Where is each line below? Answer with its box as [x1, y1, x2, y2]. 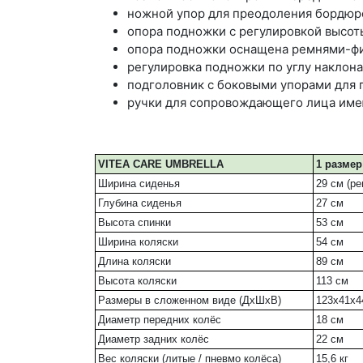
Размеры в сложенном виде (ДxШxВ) [98, 294, 281, 307]
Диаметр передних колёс [98, 314, 221, 327]
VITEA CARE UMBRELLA [98, 158, 224, 171]
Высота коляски [98, 275, 177, 288]
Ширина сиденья [98, 177, 180, 190]
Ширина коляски [98, 236, 178, 249]
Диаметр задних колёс [98, 333, 209, 346]
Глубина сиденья [98, 197, 181, 210]
